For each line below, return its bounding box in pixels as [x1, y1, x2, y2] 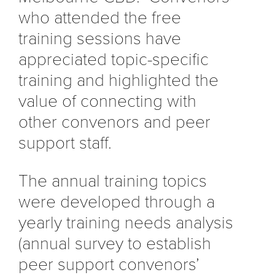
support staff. [18, 132, 112, 153]
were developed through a [18, 191, 215, 212]
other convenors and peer [18, 111, 211, 133]
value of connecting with [18, 90, 196, 112]
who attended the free [18, 7, 181, 28]
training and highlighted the [18, 69, 219, 91]
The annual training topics [18, 170, 207, 192]
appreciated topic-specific [18, 48, 209, 70]
